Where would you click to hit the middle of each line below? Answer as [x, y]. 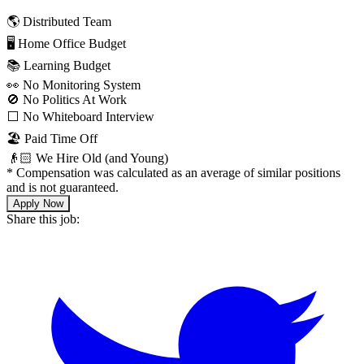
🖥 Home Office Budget [66, 44]
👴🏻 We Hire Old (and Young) [87, 158]
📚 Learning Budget [58, 66]
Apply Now [38, 204]
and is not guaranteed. [63, 188]
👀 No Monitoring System [74, 85]
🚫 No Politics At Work [67, 100]
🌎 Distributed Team [59, 22]
